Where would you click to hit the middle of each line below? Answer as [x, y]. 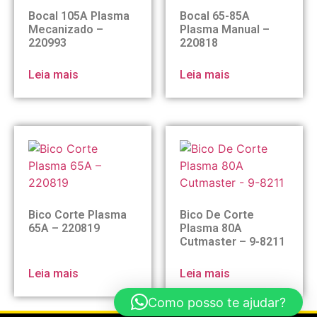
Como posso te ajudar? [217, 302]
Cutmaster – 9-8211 [232, 241]
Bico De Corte [217, 214]
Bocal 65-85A [215, 16]
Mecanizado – [66, 29]
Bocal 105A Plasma [79, 16]
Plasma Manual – [225, 29]
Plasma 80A [211, 228]
